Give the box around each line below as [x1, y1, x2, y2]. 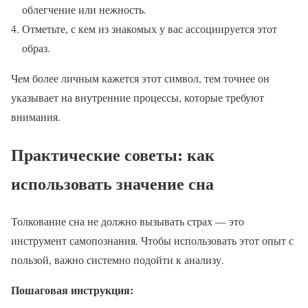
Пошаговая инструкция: [11, 281, 133, 298]
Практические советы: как [11, 142, 214, 166]
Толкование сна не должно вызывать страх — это [11, 213, 244, 228]
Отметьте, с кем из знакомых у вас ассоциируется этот [22, 21, 277, 36]
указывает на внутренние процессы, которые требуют [11, 90, 264, 105]
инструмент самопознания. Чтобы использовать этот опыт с [11, 232, 294, 247]
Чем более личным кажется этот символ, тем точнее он [11, 71, 269, 86]
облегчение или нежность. [22, 2, 146, 17]
